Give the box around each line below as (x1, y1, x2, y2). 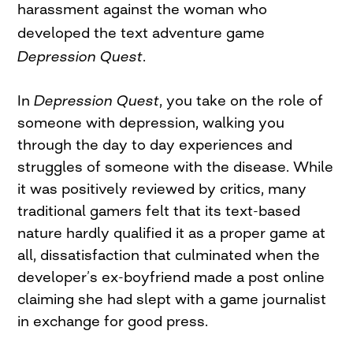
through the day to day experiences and (17, 135, 293, 153)
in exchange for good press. (17, 311, 209, 329)
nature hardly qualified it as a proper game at (17, 223, 326, 241)
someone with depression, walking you (17, 113, 285, 131)
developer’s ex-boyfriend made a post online (17, 267, 325, 285)
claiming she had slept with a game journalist (17, 289, 327, 307)
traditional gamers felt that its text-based (17, 201, 301, 219)
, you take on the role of (159, 91, 324, 109)
